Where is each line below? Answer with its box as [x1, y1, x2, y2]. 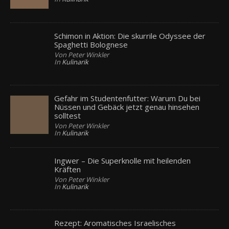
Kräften [54, 164, 81, 175]
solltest [54, 110, 81, 121]
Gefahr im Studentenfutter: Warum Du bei [54, 93, 201, 103]
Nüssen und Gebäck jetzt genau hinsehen [54, 101, 200, 112]
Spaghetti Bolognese [54, 39, 128, 50]
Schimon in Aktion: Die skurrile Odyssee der [54, 30, 206, 41]
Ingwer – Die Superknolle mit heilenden [54, 155, 191, 166]
